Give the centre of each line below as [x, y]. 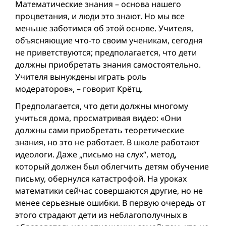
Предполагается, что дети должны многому [102, 106]
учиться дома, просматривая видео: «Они [98, 118]
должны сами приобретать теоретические [100, 130]
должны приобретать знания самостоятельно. [108, 65]
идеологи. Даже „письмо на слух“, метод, [96, 155]
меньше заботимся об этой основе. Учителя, [104, 29]
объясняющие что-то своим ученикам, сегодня [109, 41]
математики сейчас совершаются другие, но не [109, 191]
